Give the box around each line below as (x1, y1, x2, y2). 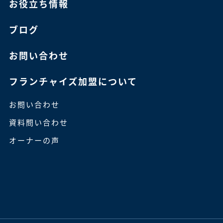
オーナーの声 (8, 134, 60, 145)
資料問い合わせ (8, 116, 68, 127)
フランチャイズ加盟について (8, 74, 137, 88)
